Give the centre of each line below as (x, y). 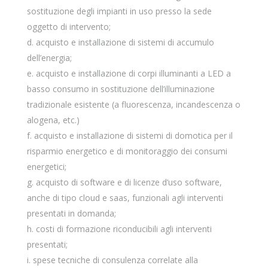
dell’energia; (49, 58)
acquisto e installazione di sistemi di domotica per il (133, 135)
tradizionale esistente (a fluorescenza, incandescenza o (133, 104)
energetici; (46, 167)
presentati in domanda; (71, 213)
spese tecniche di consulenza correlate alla (115, 260)
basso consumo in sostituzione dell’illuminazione (121, 89)
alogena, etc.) (53, 120)
